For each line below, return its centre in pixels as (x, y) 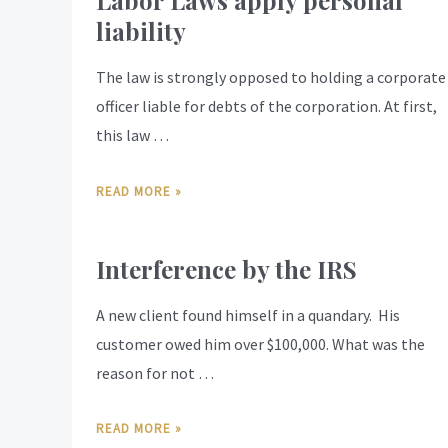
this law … (132, 135)
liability (141, 31)
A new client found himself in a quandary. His (248, 314)
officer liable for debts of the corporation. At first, (266, 106)
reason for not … (155, 372)
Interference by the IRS (226, 268)
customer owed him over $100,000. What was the (260, 343)
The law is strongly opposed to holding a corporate (271, 77)
